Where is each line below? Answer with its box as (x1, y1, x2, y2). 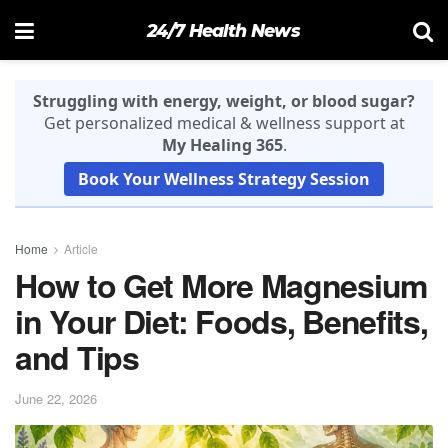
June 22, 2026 (15, 388, 97, 408)
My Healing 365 (161, 134, 283, 156)
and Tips (15, 334, 139, 380)
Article (64, 240, 98, 257)
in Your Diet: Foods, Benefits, (15, 298, 428, 344)
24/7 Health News (146, 19, 301, 41)
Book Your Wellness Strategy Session (78, 168, 370, 190)
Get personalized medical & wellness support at (43, 112, 405, 134)
